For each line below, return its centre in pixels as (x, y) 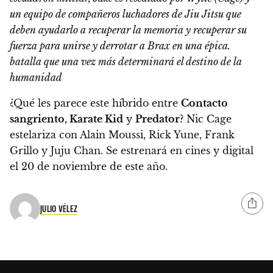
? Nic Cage (206, 119)
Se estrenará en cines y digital (180, 151)
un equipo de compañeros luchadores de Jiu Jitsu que (126, 14)
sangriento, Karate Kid (66, 119)
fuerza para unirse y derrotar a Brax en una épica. (120, 46)
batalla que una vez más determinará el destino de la (126, 62)
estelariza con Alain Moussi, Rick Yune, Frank (122, 135)
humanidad (36, 78)
